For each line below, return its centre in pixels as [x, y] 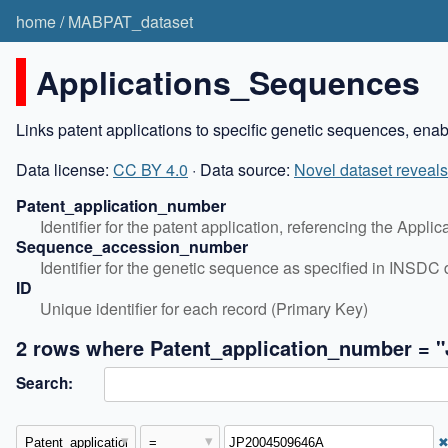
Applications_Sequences [228, 81]
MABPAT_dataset [130, 21]
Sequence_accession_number [132, 246]
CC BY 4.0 [150, 169]
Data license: [64, 169]
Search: [44, 382]
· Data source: [241, 169]
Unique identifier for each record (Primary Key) [204, 308]
